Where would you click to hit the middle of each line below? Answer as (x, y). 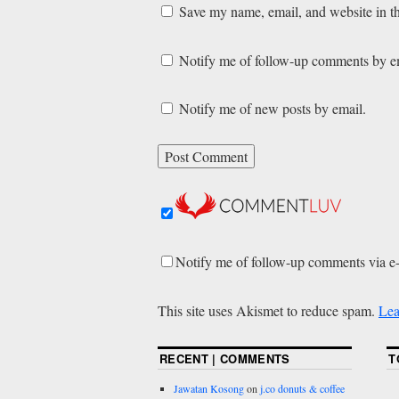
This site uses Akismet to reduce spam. (268, 310)
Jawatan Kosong (209, 388)
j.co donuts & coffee (302, 388)
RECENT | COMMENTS (225, 358)
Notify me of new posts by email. (273, 108)
